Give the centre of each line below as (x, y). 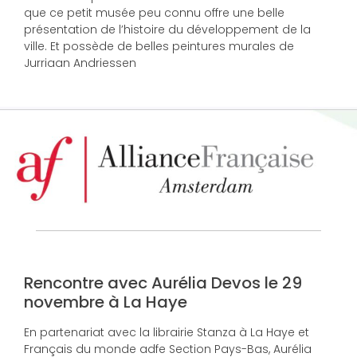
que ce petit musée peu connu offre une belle (154, 13)
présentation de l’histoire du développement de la (167, 30)
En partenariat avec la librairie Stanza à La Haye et (167, 332)
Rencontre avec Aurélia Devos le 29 (163, 282)
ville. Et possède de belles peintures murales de (159, 47)
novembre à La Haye (106, 302)
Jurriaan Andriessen (80, 63)
